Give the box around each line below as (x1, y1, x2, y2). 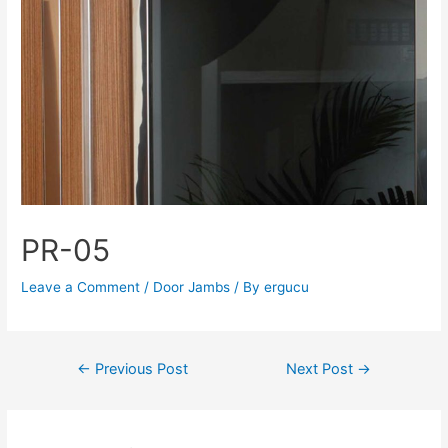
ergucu (264, 279, 310, 296)
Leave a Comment (21, 279, 141, 296)
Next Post (286, 359, 358, 378)
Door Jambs (153, 279, 231, 296)
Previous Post (90, 359, 188, 378)
